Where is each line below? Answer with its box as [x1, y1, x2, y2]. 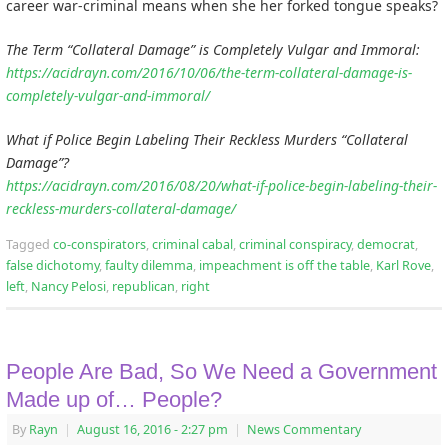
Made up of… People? [6, 386, 222, 412]
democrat [357, 235, 415, 253]
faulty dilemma [105, 256, 193, 274]
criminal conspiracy [239, 235, 351, 253]
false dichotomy [6, 256, 99, 274]
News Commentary [247, 420, 361, 438]
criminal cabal [152, 235, 233, 253]
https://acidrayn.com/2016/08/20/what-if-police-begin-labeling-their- [6, 175, 437, 195]
